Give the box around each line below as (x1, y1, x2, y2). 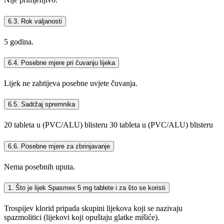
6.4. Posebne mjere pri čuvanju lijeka (8, 58, 115, 66)
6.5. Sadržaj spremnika (8, 100, 75, 108)
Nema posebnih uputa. (4, 162, 75, 171)
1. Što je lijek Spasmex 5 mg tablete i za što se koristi (8, 184, 165, 191)
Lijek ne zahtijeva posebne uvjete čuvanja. (4, 79, 137, 88)
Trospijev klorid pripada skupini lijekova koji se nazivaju (4, 204, 182, 213)
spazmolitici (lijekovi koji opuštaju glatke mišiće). (4, 213, 159, 222)
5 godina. (4, 37, 33, 46)
